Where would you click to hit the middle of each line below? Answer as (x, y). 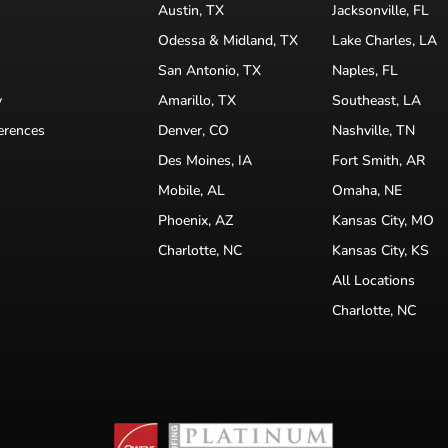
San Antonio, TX (210, 71)
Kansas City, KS (380, 251)
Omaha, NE (366, 191)
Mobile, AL (192, 191)
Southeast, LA (376, 101)
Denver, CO (194, 131)
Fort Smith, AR (378, 161)
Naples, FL (364, 71)
